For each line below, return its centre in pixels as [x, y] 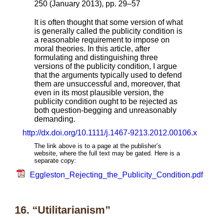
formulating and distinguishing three [96, 57]
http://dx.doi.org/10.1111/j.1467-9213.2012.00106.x [109, 133]
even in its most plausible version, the [99, 93]
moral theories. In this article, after [92, 49]
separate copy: [55, 161]
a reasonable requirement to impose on [102, 40]
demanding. [55, 119]
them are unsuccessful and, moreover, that [107, 84]
